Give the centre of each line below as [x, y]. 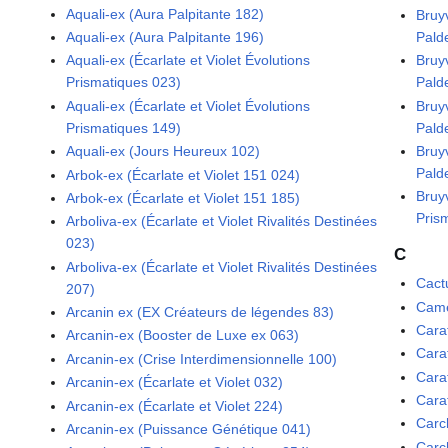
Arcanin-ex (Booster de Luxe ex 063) [183, 335]
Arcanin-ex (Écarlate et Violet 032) [175, 382]
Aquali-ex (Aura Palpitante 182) [165, 13]
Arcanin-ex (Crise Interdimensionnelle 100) [202, 358]
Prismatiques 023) [124, 82]
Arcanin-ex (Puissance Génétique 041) [189, 429]
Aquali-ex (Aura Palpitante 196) [165, 36]
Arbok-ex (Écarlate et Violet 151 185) [183, 197]
